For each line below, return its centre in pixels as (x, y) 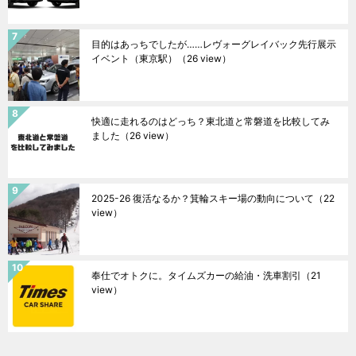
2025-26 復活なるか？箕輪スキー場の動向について (203, 199)
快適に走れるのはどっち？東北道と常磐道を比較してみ (211, 122)
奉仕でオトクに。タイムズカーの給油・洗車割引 (196, 276)
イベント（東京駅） (134, 59)
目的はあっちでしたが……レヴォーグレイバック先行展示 (214, 44)
